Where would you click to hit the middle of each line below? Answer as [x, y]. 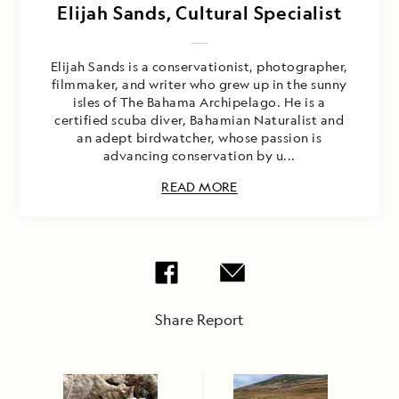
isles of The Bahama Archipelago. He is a [199, 102]
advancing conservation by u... [199, 156]
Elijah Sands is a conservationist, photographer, [199, 67]
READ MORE [199, 187]
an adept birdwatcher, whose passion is [199, 138]
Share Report [199, 320]
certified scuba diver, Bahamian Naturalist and [199, 120]
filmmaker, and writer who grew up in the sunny [199, 85]
